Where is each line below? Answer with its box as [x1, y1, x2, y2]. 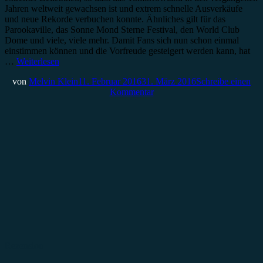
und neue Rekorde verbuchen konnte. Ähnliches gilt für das [5, 14, 225, 24]
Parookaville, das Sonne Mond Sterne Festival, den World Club [5, 24, 240, 35]
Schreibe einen [196, 76, 251, 86]
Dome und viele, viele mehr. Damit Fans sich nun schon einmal [5, 35, 239, 45]
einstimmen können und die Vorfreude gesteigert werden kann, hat [5, 45, 250, 56]
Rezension [5, 240, 43, 251]
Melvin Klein [29, 76, 78, 86]
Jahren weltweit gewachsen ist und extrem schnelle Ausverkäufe [5, 3, 242, 14]
